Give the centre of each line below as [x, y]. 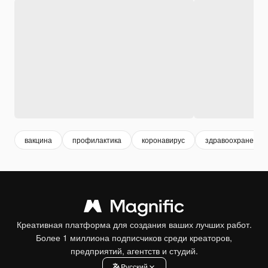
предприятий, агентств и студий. [134, 250]
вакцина [38, 140]
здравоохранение [236, 140]
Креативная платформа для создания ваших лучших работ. [134, 224]
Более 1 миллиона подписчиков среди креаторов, [134, 237]
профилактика [97, 140]
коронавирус [163, 140]
